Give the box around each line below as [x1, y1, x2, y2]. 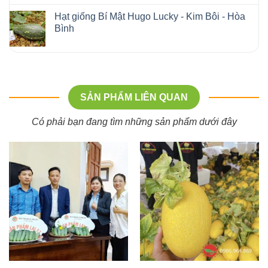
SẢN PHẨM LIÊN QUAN [80, 92, 188, 102]
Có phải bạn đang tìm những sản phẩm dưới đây [31, 117, 237, 127]
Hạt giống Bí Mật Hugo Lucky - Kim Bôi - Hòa [54, 11, 245, 22]
